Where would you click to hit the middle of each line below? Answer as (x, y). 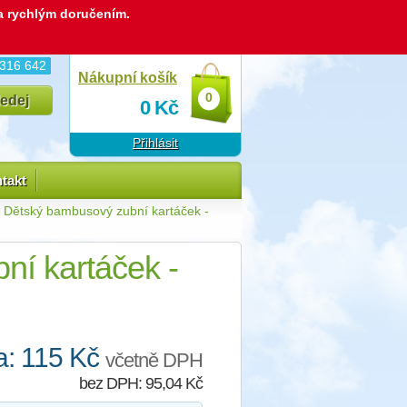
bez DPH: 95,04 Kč (141, 383)
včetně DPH (154, 360)
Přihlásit (155, 143)
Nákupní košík (128, 78)
